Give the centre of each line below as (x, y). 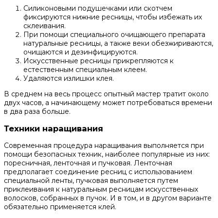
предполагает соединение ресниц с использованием (98, 172)
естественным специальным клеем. (85, 69)
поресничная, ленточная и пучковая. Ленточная (88, 163)
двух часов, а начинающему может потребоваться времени (108, 102)
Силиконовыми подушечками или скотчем (98, 8)
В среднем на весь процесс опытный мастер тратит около (106, 94)
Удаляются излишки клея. (69, 78)
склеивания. (45, 26)
